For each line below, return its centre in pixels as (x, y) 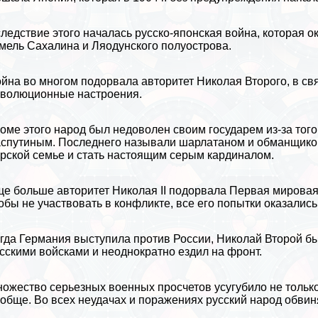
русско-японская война (196, 33)
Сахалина (54, 46)
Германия (45, 239)
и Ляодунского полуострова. (156, 46)
